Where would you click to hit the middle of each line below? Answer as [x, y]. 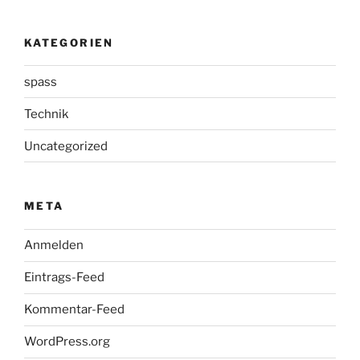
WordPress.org [67, 342]
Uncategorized [66, 146]
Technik [46, 114]
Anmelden [54, 245]
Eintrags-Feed [64, 278]
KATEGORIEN [69, 42]
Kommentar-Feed [74, 310]
